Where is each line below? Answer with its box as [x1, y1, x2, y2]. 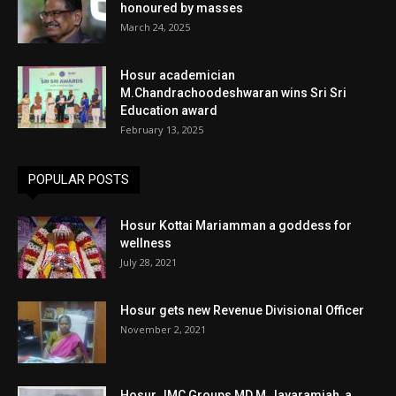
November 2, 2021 [120, 322, 206, 336]
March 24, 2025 [120, 19, 190, 34]
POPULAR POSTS [28, 171, 129, 187]
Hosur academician [120, 67, 235, 82]
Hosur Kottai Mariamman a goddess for [120, 217, 352, 232]
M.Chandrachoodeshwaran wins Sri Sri [120, 85, 346, 100]
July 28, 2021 [120, 255, 177, 269]
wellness [120, 235, 171, 250]
